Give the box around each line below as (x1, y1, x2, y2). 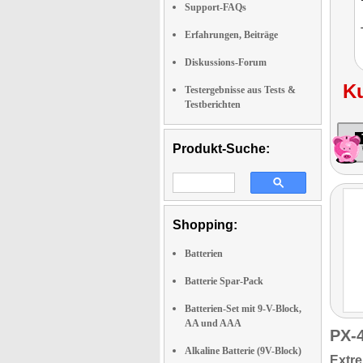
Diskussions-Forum (185, 57, 267, 68)
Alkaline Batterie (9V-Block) (185, 345, 301, 357)
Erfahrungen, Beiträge (185, 29, 278, 41)
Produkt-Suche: (173, 142, 270, 156)
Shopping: (173, 218, 237, 232)
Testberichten (185, 99, 241, 110)
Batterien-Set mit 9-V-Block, (185, 303, 301, 314)
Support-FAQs (185, 2, 246, 13)
